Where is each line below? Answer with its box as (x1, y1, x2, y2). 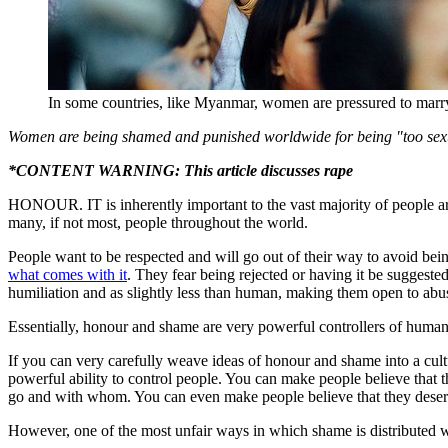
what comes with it (8, 265, 127, 283)
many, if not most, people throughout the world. (8, 213, 308, 231)
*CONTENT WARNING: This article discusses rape (8, 161, 353, 179)
